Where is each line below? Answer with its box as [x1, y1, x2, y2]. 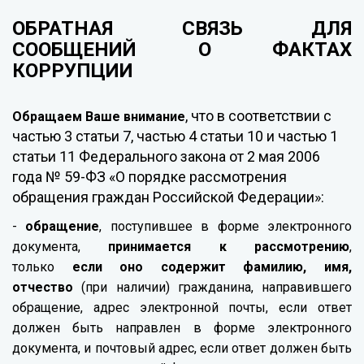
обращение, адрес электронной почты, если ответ [12, 300, 352, 316]
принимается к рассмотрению [108, 239, 350, 255]
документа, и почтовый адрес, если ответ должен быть [12, 340, 352, 357]
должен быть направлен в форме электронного [12, 320, 352, 336]
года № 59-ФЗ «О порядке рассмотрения [12, 168, 287, 186]
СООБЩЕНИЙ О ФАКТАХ [12, 38, 352, 62]
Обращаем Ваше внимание [12, 109, 185, 125]
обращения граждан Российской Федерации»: [12, 188, 324, 206]
